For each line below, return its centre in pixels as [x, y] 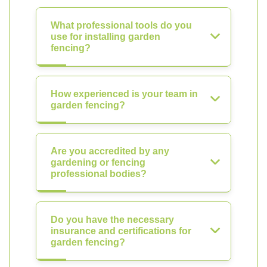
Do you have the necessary [112, 220]
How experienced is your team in [124, 94]
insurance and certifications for [121, 231]
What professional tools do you [121, 25]
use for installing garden [105, 37]
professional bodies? [99, 174]
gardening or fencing [98, 162]
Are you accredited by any [110, 151]
